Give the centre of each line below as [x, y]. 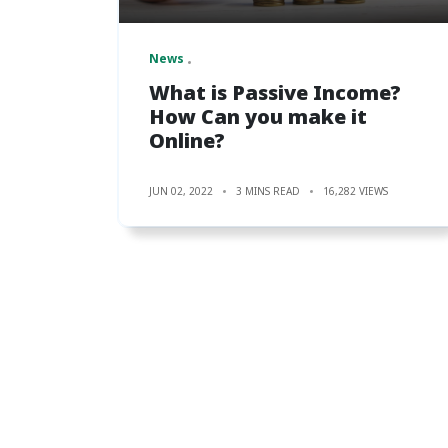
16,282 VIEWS [355, 190]
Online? [187, 140]
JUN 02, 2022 [181, 190]
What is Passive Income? [275, 92]
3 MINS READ [268, 190]
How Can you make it [258, 116]
